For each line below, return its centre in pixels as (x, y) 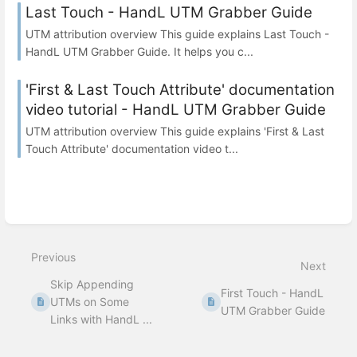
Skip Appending (92, 284)
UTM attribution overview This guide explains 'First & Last (175, 131)
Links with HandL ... (102, 319)
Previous (53, 257)
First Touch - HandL (273, 292)
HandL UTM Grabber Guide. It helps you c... (139, 52)
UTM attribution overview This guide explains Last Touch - (177, 34)
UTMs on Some (90, 301)
